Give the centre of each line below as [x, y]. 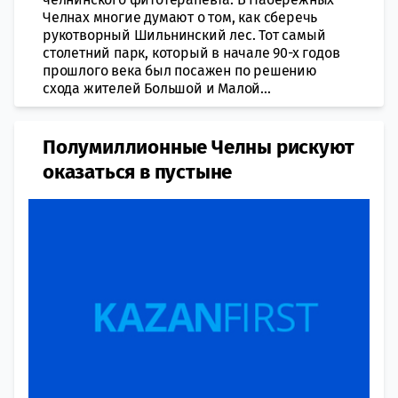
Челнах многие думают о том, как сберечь [180, 17]
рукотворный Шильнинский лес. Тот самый [184, 35]
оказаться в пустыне [138, 171]
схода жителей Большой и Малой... [157, 88]
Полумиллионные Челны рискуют [199, 147]
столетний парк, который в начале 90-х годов [191, 52]
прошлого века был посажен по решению [180, 70]
